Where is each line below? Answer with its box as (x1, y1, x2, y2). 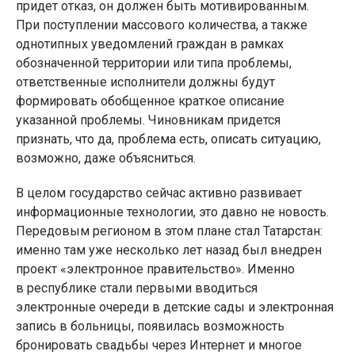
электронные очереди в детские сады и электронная (16, 300, 334, 315)
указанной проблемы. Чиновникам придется (16, 113, 281, 128)
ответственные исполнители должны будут (16, 74, 275, 90)
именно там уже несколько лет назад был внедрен (16, 242, 322, 258)
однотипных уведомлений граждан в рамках (16, 36, 284, 52)
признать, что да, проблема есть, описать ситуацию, (16, 132, 321, 147)
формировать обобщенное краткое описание (16, 94, 284, 109)
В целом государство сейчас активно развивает (16, 185, 302, 200)
